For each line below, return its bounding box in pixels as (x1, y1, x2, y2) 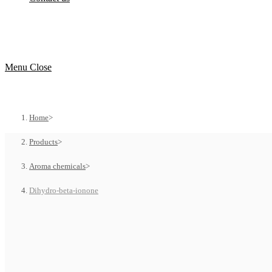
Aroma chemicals (29, 161, 86, 171)
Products (29, 137, 58, 146)
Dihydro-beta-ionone (29, 186, 98, 195)
